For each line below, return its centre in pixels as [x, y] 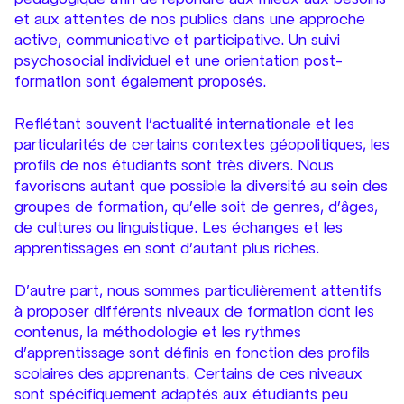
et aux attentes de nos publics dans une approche [190, 19]
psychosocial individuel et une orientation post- [179, 60]
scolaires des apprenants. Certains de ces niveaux [188, 373]
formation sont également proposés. [140, 81]
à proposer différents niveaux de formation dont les [194, 311]
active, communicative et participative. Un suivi [177, 40]
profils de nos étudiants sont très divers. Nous [174, 165]
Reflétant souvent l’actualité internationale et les [184, 124]
